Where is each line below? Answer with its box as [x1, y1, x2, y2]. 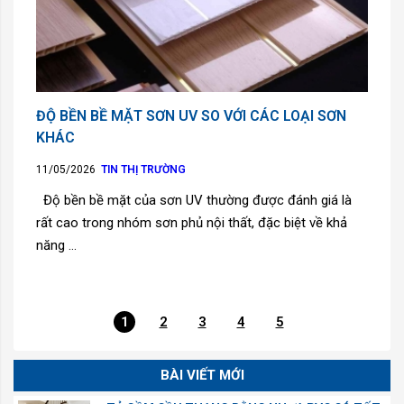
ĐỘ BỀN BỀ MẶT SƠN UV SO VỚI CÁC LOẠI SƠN [36, 106, 346, 124]
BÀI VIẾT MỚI [160, 366, 244, 383]
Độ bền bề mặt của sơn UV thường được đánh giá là [36, 191, 352, 208]
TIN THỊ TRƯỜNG [101, 162, 186, 176]
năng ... [36, 236, 77, 253]
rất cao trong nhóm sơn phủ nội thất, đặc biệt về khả [36, 214, 347, 231]
